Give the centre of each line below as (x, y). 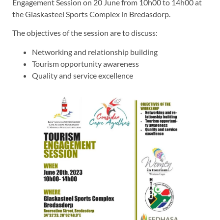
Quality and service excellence (82, 75)
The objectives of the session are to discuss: (85, 33)
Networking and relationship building (95, 52)
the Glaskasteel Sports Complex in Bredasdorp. (91, 14)
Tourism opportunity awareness (85, 63)
